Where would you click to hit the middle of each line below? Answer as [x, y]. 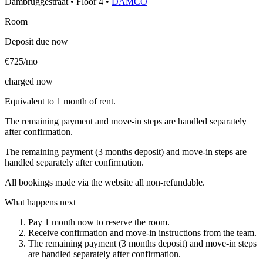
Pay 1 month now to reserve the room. [99, 222]
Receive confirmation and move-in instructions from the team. [142, 232]
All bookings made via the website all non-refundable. [105, 182]
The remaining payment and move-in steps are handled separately [126, 121]
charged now [29, 81]
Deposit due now [36, 41]
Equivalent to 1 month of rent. [60, 101]
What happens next [40, 202]
